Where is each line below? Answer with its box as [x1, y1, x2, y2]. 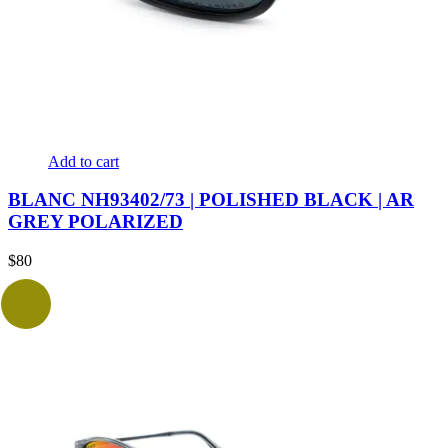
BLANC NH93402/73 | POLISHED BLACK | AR [8, 189, 414, 211]
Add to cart [48, 152, 119, 170]
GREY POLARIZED [8, 211, 183, 233]
